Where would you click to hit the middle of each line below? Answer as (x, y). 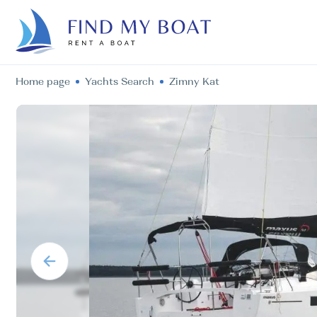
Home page (43, 81)
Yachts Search (120, 81)
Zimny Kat (194, 81)
